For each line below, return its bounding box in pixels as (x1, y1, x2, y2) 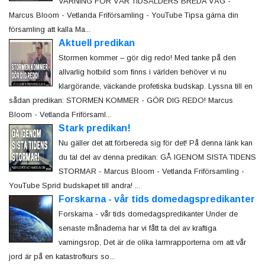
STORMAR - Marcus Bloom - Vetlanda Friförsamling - (58, 167, 244, 176)
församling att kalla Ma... (9, 25, 91, 34)
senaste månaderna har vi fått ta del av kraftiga (58, 224, 216, 233)
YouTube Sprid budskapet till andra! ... (9, 181, 140, 190)
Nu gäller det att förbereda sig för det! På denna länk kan (58, 138, 253, 148)
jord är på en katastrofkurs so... (9, 252, 115, 261)
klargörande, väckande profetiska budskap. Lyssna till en (58, 82, 253, 91)
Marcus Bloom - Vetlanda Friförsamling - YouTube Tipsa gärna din (9, 11, 238, 20)
